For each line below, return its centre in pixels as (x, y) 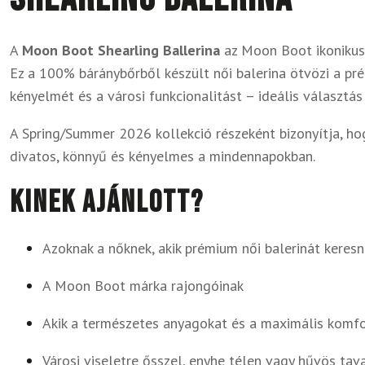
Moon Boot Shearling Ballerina (121, 50)
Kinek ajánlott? (107, 202)
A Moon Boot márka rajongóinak (143, 286)
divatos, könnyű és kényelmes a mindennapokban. (163, 156)
